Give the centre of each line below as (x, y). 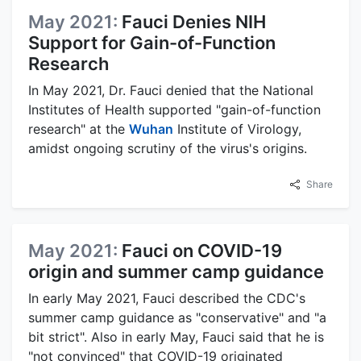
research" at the (79, 129)
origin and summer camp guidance (176, 271)
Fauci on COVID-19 (202, 250)
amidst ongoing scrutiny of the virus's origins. (168, 148)
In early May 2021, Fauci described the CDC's (167, 298)
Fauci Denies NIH (194, 21)
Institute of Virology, (237, 129)
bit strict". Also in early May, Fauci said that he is (176, 336)
